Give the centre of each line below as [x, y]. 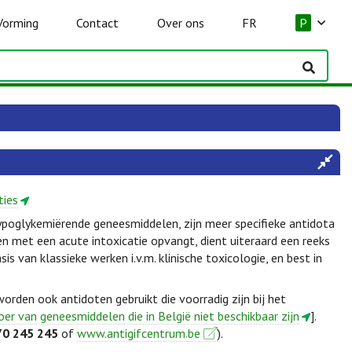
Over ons [180, 23]
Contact [98, 23]
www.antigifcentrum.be [139, 333]
